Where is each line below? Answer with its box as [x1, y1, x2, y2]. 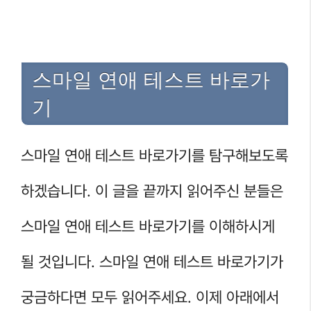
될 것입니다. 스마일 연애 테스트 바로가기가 [21, 252, 283, 271]
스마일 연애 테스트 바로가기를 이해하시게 [21, 217, 275, 235]
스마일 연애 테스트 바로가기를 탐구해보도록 [21, 146, 288, 165]
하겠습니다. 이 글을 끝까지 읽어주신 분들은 [21, 181, 283, 200]
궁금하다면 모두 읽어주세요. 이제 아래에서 [21, 287, 279, 306]
